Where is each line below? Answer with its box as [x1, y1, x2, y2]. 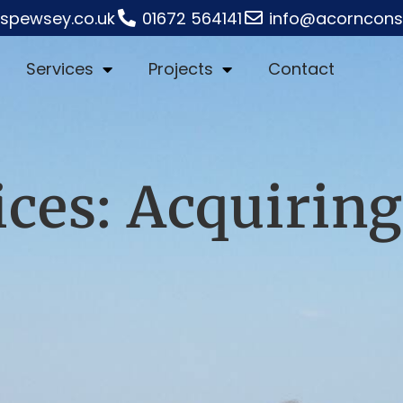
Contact [267, 57, 335, 80]
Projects [148, 57, 213, 80]
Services [25, 57, 94, 80]
